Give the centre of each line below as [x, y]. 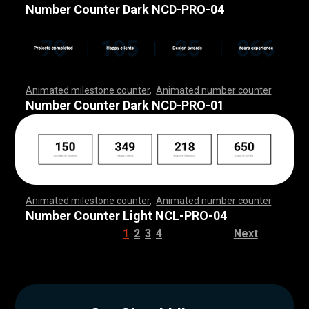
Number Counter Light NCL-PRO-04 [127, 216]
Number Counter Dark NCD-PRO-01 [125, 105]
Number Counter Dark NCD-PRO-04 [125, 10]
